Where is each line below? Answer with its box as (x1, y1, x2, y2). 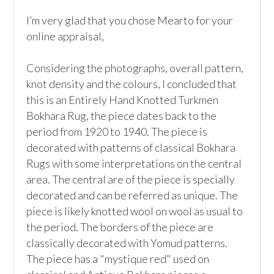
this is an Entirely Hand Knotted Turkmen (26, 93, 219, 106)
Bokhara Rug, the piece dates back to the (26, 109, 217, 122)
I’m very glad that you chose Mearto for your (26, 13, 234, 27)
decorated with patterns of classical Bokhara (26, 141, 236, 154)
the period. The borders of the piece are (26, 220, 214, 234)
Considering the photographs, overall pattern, (26, 61, 244, 75)
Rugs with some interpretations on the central (26, 157, 242, 170)
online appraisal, (26, 29, 108, 43)
